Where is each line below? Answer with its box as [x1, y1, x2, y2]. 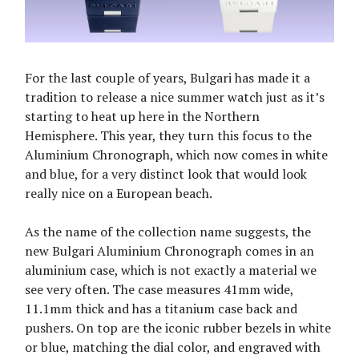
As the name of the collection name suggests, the [25, 223, 311, 241]
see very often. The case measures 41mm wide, [25, 280, 293, 299]
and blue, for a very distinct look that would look [25, 165, 307, 184]
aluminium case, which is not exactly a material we [25, 261, 317, 280]
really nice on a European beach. [25, 184, 212, 203]
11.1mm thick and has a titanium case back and [25, 300, 297, 318]
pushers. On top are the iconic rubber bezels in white [25, 319, 331, 337]
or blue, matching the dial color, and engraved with [25, 338, 321, 357]
